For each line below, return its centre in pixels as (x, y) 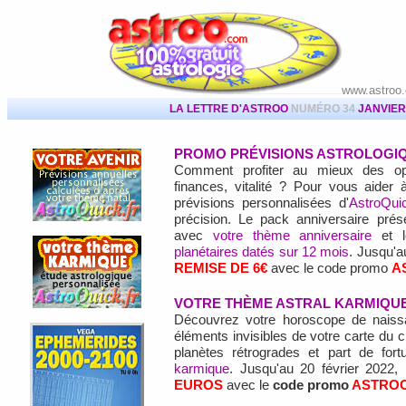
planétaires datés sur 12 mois (262, 252)
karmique (202, 369)
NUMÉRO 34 (324, 109)
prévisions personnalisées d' (261, 203)
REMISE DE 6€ (221, 268)
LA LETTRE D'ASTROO (230, 109)
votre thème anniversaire (292, 236)
